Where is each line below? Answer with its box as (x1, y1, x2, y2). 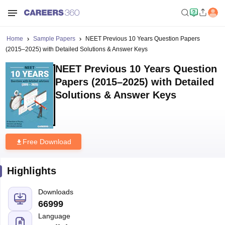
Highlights (7, 165, 56, 176)
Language (38, 212, 70, 220)
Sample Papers (33, 35, 75, 42)
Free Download (22, 138, 71, 146)
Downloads (38, 188, 73, 196)
